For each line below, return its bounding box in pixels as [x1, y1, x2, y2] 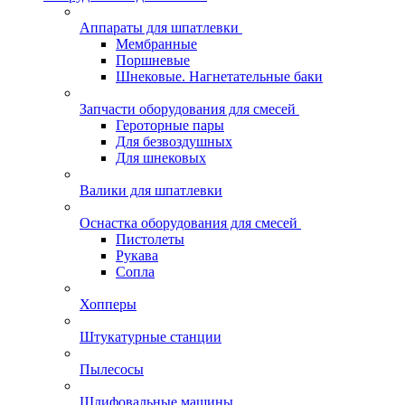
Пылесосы [80, 362, 144, 377]
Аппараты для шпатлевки [80, 20, 239, 35]
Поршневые [116, 52, 190, 68]
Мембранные [116, 36, 197, 52]
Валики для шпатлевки [80, 183, 222, 198]
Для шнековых [116, 150, 206, 165]
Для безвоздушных [116, 134, 232, 149]
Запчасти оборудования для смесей [80, 101, 296, 117]
